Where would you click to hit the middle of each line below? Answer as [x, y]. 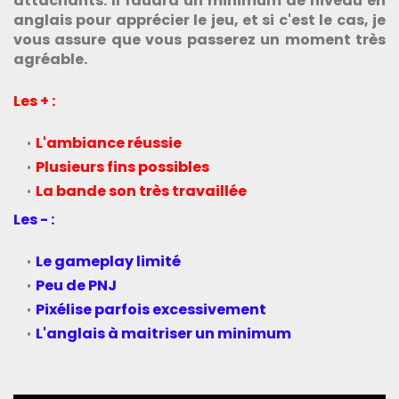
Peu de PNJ [76, 285]
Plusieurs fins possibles [122, 167]
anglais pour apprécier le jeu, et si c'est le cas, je [199, 20]
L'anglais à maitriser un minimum [163, 333]
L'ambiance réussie [109, 142]
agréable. [50, 59]
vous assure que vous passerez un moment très [199, 39]
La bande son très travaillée [141, 191]
